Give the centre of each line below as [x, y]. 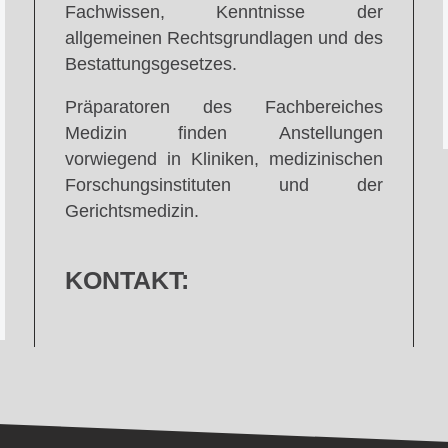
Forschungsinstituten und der [223, 185]
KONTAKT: [126, 281]
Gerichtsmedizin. [131, 211]
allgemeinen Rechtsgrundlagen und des [223, 37]
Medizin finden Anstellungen [223, 133]
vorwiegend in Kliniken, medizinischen [223, 159]
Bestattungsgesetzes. [150, 63]
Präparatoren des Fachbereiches [223, 107]
